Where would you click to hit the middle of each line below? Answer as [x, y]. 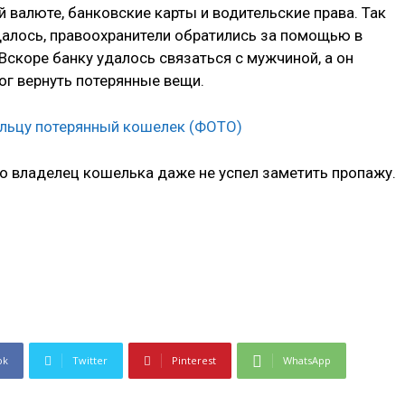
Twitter [90, 361]
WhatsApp [307, 361]
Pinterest [194, 361]
